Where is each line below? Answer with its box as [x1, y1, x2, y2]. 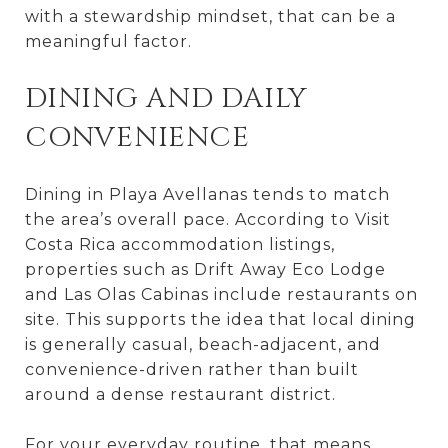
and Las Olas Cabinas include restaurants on [25, 284, 418, 304]
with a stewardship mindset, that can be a [25, 6, 396, 26]
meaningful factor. [25, 31, 192, 51]
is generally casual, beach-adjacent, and [25, 334, 381, 354]
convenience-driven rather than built [25, 359, 359, 379]
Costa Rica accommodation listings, [25, 234, 335, 254]
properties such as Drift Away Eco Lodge [25, 259, 386, 279]
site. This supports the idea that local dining [25, 309, 416, 329]
